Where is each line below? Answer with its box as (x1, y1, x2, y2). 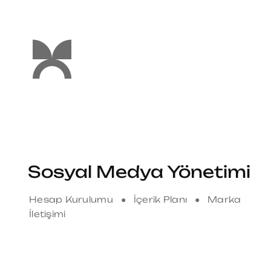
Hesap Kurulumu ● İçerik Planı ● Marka (28, 194, 241, 205)
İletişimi (28, 209, 66, 220)
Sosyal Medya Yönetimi (27, 162, 250, 183)
